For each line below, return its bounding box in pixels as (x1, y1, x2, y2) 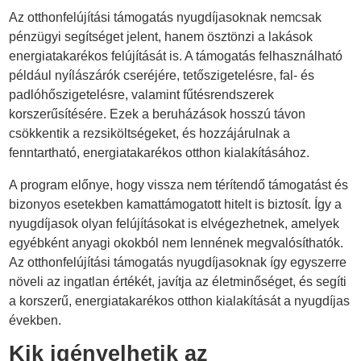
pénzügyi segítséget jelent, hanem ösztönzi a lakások (9, 29, 313, 44)
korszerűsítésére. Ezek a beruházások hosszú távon (9, 106, 306, 121)
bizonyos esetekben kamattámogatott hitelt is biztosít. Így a (9, 197, 342, 211)
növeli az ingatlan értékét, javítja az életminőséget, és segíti (9, 274, 347, 288)
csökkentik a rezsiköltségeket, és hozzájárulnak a (9, 126, 291, 140)
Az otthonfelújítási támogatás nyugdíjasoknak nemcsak (9, 10, 322, 24)
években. (9, 313, 62, 327)
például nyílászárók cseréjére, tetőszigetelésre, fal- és (9, 68, 315, 82)
